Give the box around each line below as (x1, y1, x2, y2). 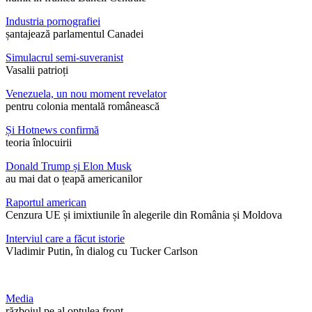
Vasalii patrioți (6, 64, 68, 77)
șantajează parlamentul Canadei (6, 28, 143, 40)
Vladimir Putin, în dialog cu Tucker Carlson (6, 245, 198, 258)
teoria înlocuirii (6, 136, 72, 149)
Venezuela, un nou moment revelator (6, 88, 166, 100)
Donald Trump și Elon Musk (6, 160, 132, 173)
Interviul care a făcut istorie (6, 233, 125, 245)
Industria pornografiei (6, 15, 100, 28)
